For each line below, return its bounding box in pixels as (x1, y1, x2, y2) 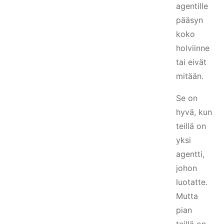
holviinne (176, 43, 209, 53)
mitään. (176, 71, 203, 81)
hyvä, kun (176, 107, 212, 117)
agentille (176, 1, 208, 11)
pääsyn (176, 15, 203, 25)
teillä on (176, 121, 206, 131)
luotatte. (176, 177, 207, 187)
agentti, (176, 149, 204, 159)
